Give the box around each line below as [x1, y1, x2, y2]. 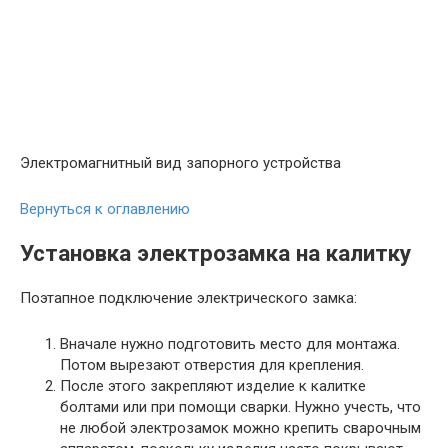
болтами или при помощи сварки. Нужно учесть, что [60, 398, 421, 417]
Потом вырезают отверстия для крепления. [60, 356, 364, 375]
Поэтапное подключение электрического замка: [20, 289, 357, 308]
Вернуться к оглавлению [20, 199, 190, 218]
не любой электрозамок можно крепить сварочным [60, 419, 421, 438]
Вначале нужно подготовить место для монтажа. [60, 335, 400, 354]
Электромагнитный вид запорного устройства [20, 153, 341, 172]
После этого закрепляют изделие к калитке [60, 377, 366, 396]
